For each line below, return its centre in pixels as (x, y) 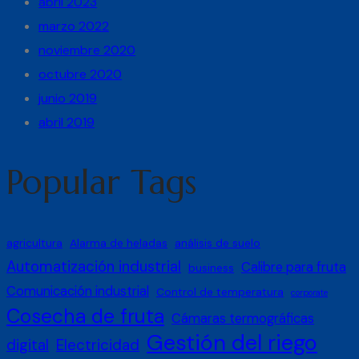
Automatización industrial (94, 266)
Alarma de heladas (119, 242)
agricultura (34, 242)
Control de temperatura (220, 291)
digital (28, 345)
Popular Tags (101, 183)
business (211, 267)
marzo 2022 (74, 26)
